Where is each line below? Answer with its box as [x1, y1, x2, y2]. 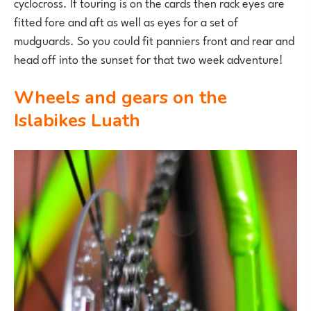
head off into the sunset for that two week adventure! [14, 48, 283, 68]
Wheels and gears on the [14, 85, 35, 110]
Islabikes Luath [14, 108, 140, 133]
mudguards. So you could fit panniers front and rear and [14, 29, 294, 49]
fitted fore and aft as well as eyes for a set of [14, 10, 238, 31]
